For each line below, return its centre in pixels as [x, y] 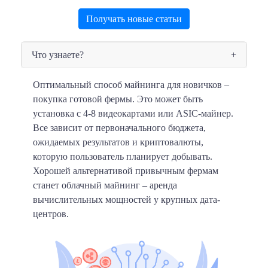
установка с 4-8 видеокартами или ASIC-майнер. [133, 113]
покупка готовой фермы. [84, 99]
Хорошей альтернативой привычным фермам [126, 170]
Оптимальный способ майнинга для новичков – [131, 84]
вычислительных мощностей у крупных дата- [127, 199]
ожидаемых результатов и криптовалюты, [118, 142]
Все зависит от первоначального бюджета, [119, 127]
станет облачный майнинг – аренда [105, 185]
